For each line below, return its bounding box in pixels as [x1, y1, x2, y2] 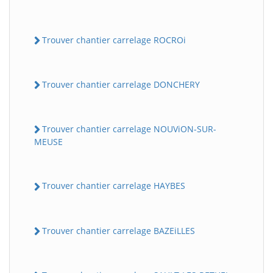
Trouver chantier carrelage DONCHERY [42, 78, 200, 90]
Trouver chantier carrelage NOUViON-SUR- [42, 123, 216, 135]
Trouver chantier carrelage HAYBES [42, 180, 185, 192]
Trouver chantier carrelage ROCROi [42, 34, 186, 46]
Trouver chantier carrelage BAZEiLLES [42, 224, 195, 236]
